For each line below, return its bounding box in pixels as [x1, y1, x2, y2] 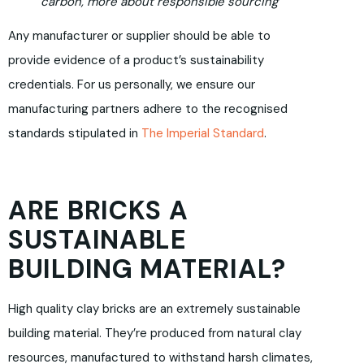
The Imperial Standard [141, 125, 264, 142]
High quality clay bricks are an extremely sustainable [8, 301, 301, 318]
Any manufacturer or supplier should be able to [8, 28, 271, 45]
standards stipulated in [8, 125, 141, 142]
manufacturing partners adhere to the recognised [8, 101, 288, 118]
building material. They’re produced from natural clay [8, 325, 301, 342]
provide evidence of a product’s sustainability [8, 52, 264, 69]
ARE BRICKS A [8, 193, 188, 228]
